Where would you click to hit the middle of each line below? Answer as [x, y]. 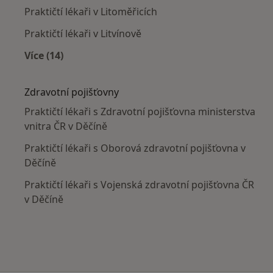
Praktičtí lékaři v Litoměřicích [91, 12]
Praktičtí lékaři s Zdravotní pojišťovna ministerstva [140, 112]
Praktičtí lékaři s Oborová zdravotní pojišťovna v [135, 148]
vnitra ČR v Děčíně [66, 126]
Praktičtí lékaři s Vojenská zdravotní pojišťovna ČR [139, 185]
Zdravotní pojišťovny [72, 92]
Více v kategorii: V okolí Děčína [118, 70]
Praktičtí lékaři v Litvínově [83, 34]
